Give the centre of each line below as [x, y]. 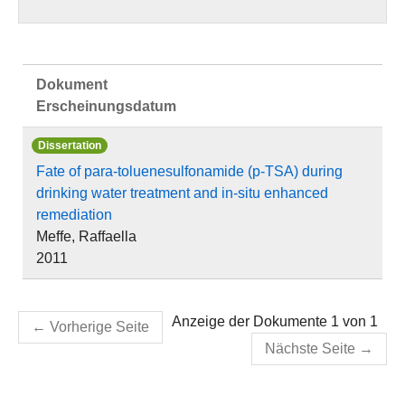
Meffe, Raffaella [86, 236]
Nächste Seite [310, 348]
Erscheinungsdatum [106, 106]
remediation [74, 215]
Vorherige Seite [99, 327]
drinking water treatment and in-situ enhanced [182, 193]
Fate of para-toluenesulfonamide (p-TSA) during [189, 171]
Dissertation [70, 146]
